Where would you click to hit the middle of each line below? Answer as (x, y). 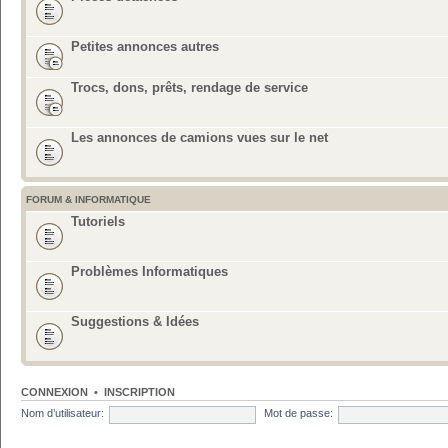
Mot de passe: (298, 413)
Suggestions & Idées (135, 321)
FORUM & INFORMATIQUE (88, 199)
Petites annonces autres (145, 46)
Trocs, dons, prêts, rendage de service (189, 87)
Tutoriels (98, 221)
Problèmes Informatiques (149, 271)
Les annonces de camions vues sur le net (199, 137)
